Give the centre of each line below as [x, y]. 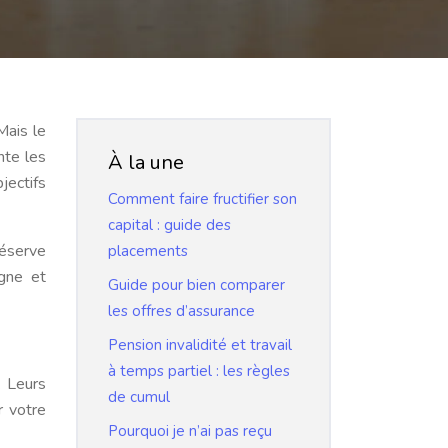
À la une [146, 162]
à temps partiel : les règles [199, 371]
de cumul [139, 397]
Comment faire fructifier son [202, 199]
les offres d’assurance [181, 311]
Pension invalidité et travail [200, 345]
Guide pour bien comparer [196, 285]
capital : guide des [169, 225]
